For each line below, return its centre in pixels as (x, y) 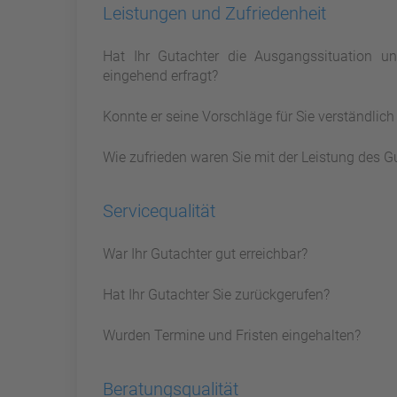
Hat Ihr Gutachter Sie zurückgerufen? (217, 295)
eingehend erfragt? (161, 76)
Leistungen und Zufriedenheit (215, 14)
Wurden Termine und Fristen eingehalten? (232, 336)
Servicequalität (160, 211)
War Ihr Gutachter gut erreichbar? (206, 254)
